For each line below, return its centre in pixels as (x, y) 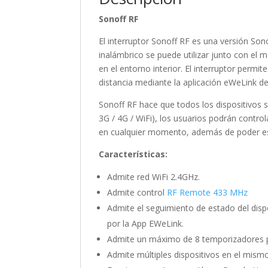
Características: (133, 154)
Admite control (137, 192)
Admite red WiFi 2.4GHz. (154, 177)
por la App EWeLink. (146, 223)
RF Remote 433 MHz (208, 192)
